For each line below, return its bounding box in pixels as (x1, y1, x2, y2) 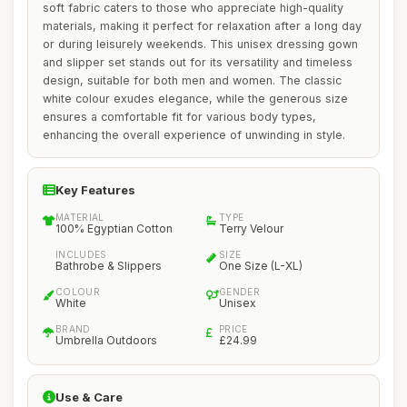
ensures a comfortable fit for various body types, (43, 110, 316, 124)
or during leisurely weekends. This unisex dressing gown (43, 37, 358, 51)
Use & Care (55, 390, 123, 404)
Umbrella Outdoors (55, 333, 157, 347)
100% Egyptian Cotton (55, 222, 173, 235)
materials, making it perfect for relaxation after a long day (43, 19, 362, 33)
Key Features (55, 183, 135, 197)
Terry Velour (219, 222, 283, 235)
